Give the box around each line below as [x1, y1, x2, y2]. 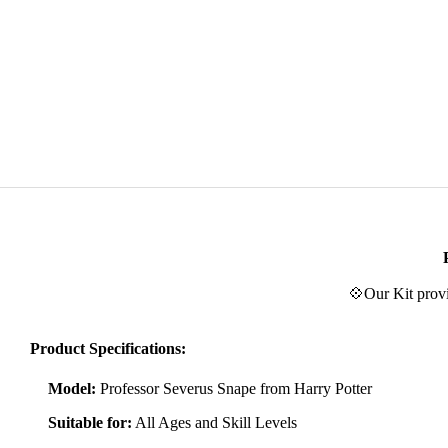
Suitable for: [48, 413, 132, 431]
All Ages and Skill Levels [132, 413, 297, 431]
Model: [48, 379, 100, 397]
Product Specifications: [30, 340, 186, 358]
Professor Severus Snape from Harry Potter [100, 379, 372, 397]
